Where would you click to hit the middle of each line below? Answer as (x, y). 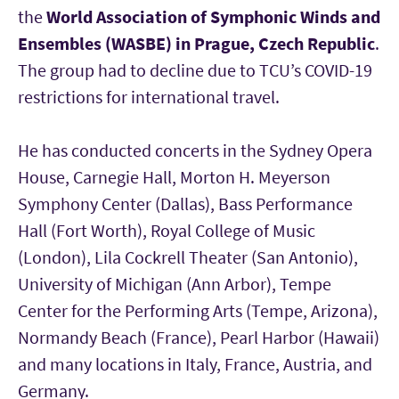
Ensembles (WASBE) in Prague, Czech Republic (196, 43)
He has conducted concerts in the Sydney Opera (195, 150)
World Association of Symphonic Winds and (213, 16)
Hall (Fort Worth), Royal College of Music (167, 230)
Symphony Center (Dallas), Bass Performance (185, 204)
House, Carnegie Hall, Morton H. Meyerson (174, 177)
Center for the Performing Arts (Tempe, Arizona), (198, 310)
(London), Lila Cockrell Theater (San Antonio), (188, 257)
